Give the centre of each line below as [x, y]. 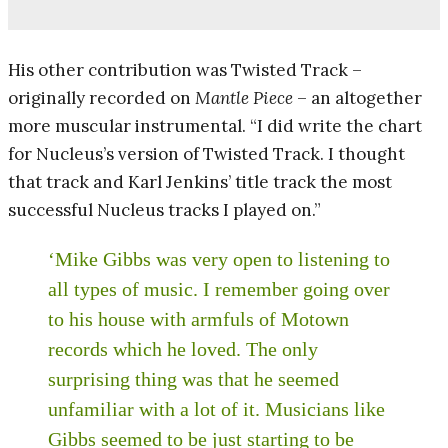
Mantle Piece [244, 97]
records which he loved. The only [183, 348]
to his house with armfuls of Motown [198, 318]
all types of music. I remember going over [219, 288]
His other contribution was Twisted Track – [185, 69]
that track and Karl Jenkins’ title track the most [200, 181]
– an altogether [357, 97]
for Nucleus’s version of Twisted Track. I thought [206, 153]
